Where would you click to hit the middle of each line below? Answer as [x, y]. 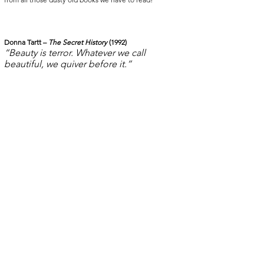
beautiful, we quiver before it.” [68, 64]
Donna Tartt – [26, 42]
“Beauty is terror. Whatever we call [76, 53]
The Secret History [79, 42]
